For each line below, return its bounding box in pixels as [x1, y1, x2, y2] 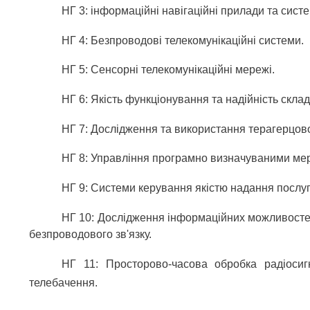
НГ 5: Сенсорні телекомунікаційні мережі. [62, 64, 275, 76]
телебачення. [29, 276, 98, 289]
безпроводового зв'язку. [29, 228, 152, 240]
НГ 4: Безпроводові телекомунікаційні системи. [62, 34, 304, 46]
